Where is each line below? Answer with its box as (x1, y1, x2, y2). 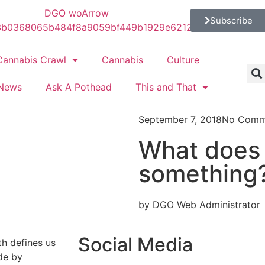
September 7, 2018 (138, 114, 222, 125)
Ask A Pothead (45, 81, 112, 93)
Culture (166, 54, 199, 66)
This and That (135, 81, 196, 93)
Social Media (78, 233, 193, 256)
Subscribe (209, 14, 253, 26)
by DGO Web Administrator (138, 199, 260, 211)
